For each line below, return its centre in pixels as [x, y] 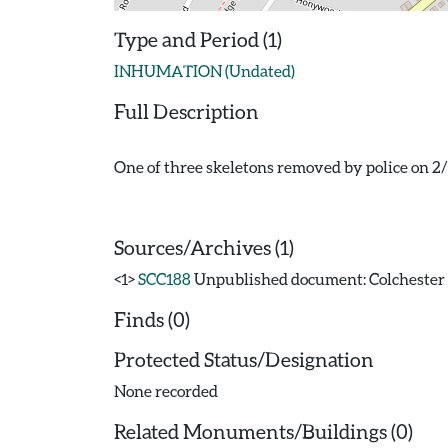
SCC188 [164, 278]
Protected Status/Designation [244, 359]
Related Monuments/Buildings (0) [263, 431]
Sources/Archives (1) [204, 247]
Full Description [186, 111]
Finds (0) [152, 319]
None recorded [166, 390]
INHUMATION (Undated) [204, 70]
